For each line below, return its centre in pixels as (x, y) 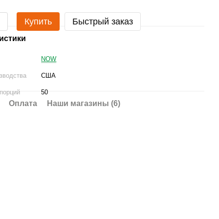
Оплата (23, 103)
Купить (38, 22)
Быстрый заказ (103, 22)
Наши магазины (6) (84, 103)
